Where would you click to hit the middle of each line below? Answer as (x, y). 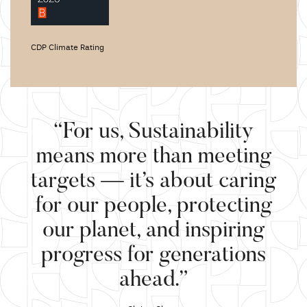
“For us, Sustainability (153, 133)
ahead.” (153, 281)
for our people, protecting (153, 207)
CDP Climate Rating (67, 48)
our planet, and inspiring (153, 231)
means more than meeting (153, 157)
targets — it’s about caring (153, 182)
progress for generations (153, 256)
